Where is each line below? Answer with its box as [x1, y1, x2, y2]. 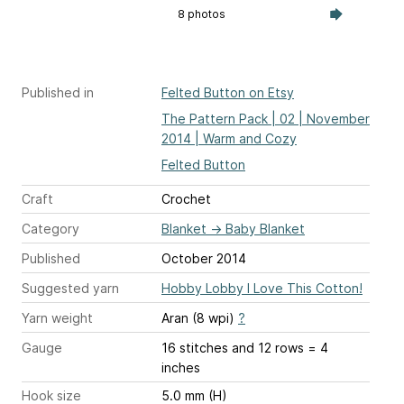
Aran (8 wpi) [161, 310, 238, 326]
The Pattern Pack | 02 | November [161, 111, 370, 127]
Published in [22, 85, 94, 101]
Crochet [161, 191, 211, 207]
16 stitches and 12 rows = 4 [161, 340, 328, 356]
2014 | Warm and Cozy [161, 131, 297, 147]
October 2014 [161, 251, 246, 267]
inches [161, 360, 200, 376]
